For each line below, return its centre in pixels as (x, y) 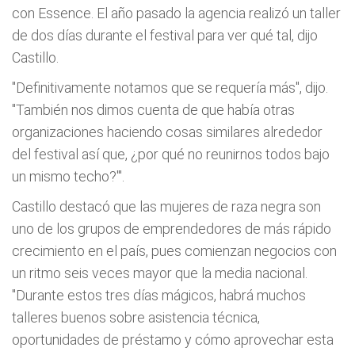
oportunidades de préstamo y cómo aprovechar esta (173, 340)
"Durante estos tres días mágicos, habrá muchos (159, 295)
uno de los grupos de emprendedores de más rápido (172, 229)
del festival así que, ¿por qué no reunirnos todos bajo (171, 154)
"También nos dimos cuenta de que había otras (153, 110)
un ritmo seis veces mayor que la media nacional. (160, 273)
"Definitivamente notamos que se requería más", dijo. (170, 88)
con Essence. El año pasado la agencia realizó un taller (176, 13)
